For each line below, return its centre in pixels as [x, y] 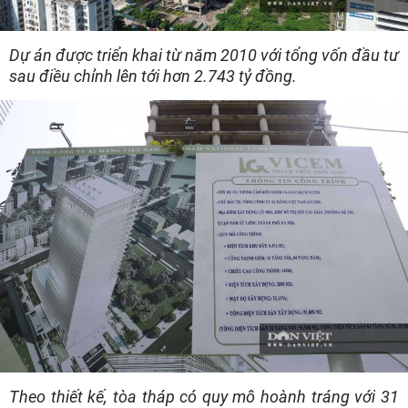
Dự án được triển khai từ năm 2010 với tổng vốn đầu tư [204, 56]
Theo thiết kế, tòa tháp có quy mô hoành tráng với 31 [204, 396]
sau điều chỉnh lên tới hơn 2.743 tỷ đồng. [155, 76]
